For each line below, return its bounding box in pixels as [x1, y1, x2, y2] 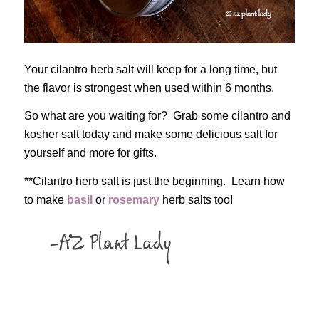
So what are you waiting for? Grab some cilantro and [23, 110, 291, 122]
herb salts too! [159, 193, 233, 206]
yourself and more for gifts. [23, 147, 157, 159]
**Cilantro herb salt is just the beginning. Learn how [23, 174, 285, 187]
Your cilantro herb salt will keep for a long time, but [23, 63, 277, 75]
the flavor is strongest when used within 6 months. [23, 81, 274, 94]
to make [23, 193, 67, 206]
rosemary [108, 193, 159, 206]
